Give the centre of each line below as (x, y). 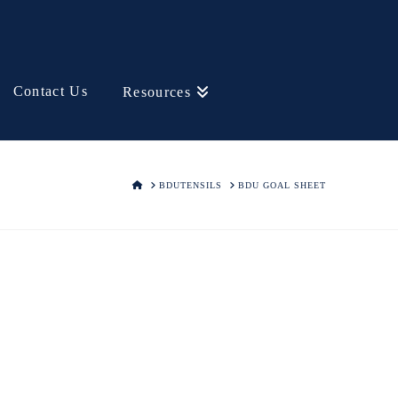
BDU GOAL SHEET (282, 185)
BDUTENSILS (190, 185)
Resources (157, 92)
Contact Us (51, 91)
